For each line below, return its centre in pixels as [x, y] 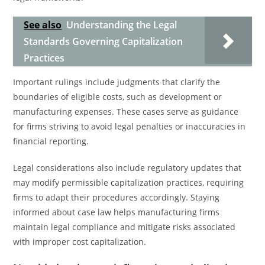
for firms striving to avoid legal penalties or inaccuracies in [130, 126]
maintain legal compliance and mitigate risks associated [125, 227]
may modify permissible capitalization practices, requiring [129, 182]
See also [43, 25]
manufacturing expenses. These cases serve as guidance [126, 112]
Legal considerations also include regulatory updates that [127, 168]
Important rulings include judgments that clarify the [117, 82]
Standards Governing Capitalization [104, 41]
